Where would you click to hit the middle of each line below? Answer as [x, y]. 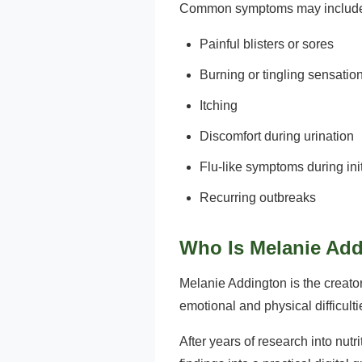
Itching [219, 105]
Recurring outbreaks [258, 198]
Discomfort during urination [277, 136]
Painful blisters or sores [267, 44]
